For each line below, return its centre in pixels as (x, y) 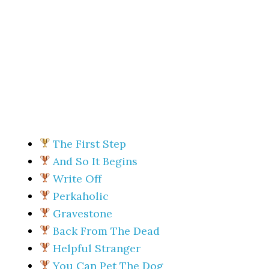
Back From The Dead (107, 231)
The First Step (90, 144)
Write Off (77, 179)
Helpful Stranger (97, 248)
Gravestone (83, 213)
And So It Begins (95, 161)
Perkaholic (81, 196)
